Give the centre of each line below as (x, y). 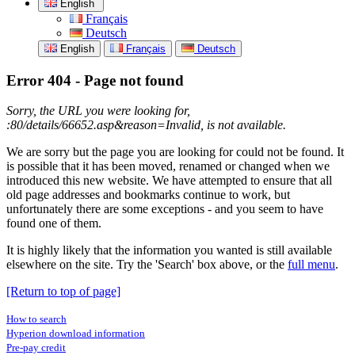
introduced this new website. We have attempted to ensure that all (169, 181)
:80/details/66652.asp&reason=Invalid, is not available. (146, 125)
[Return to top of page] (63, 292)
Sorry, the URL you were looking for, (98, 111)
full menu (311, 265)
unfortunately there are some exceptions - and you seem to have (165, 209)
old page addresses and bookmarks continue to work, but (148, 195)
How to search (36, 319)
